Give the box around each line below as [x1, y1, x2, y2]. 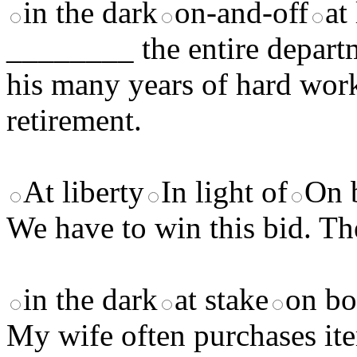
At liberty [23, 175, 144, 210]
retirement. [6, 103, 142, 138]
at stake [175, 282, 269, 317]
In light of [161, 175, 288, 210]
